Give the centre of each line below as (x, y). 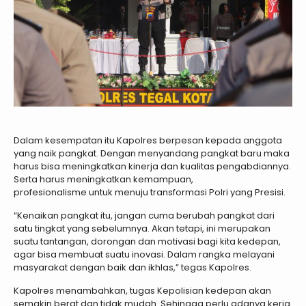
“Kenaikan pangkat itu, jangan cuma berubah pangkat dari (144, 215)
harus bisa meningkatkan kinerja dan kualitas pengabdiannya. (152, 166)
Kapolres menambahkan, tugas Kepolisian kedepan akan (142, 290)
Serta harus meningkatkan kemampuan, (103, 179)
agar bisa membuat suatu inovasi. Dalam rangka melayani (144, 254)
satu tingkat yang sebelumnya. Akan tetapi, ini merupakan (142, 228)
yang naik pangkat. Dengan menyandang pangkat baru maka (152, 153)
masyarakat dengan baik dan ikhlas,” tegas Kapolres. (133, 267)
